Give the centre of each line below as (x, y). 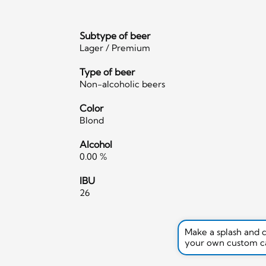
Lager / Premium (115, 47)
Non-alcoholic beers (123, 84)
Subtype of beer (115, 35)
